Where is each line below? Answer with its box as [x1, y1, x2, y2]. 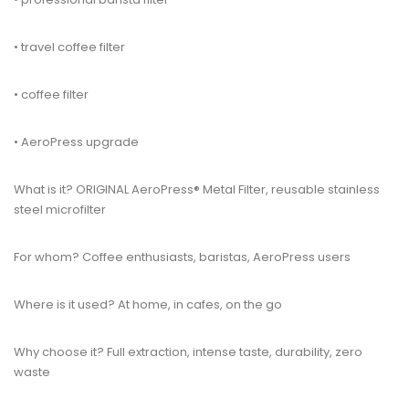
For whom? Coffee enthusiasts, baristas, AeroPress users [14, 248, 351, 266]
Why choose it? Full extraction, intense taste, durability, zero [14, 343, 362, 361]
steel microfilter [14, 201, 106, 218]
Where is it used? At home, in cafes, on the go [14, 296, 282, 313]
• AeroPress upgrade [14, 133, 139, 151]
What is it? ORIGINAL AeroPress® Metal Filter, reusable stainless [14, 181, 380, 198]
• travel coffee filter [14, 38, 125, 56]
